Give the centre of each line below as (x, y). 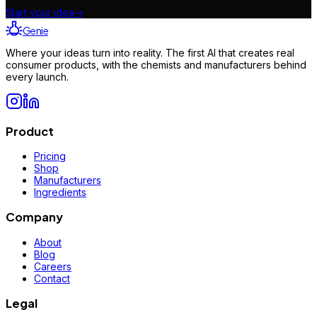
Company (34, 217)
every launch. (37, 77)
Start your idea (40, 12)
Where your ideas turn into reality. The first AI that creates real (150, 53)
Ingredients (60, 192)
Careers (53, 266)
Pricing (50, 156)
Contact (52, 278)
